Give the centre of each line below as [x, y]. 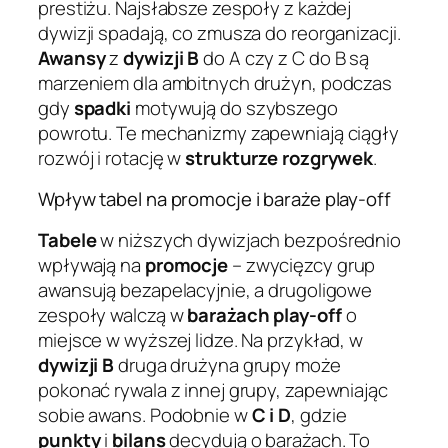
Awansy [72, 57]
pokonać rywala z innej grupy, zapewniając [213, 389]
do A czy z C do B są [284, 57]
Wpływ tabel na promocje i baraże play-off [214, 199]
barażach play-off [264, 314]
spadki [102, 107]
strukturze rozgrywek [279, 157]
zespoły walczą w [113, 314]
